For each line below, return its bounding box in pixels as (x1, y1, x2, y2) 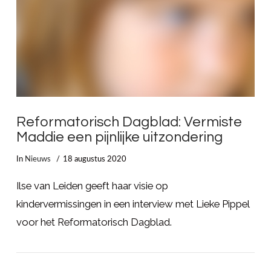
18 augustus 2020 (63, 155, 127, 163)
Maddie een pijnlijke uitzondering (16, 129, 223, 145)
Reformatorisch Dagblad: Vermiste (16, 114, 242, 129)
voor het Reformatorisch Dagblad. (16, 215, 172, 228)
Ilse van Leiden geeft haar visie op (16, 179, 168, 192)
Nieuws (24, 155, 51, 163)
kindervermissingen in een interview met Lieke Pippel (16, 197, 249, 210)
